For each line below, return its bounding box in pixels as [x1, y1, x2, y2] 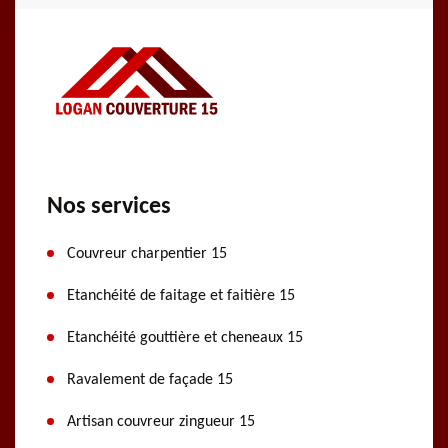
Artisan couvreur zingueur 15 [67, 414, 255, 431]
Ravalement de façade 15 [67, 372, 233, 389]
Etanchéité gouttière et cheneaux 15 [67, 330, 303, 347]
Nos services [47, 195, 171, 220]
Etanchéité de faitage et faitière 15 [67, 288, 295, 305]
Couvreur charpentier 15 [67, 246, 227, 263]
